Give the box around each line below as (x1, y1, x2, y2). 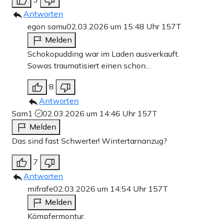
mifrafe (27, 183, 53, 194)
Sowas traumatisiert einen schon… (27, 60, 151, 70)
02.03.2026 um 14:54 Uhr (53, 183, 148, 194)
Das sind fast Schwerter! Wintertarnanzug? (12, 135, 167, 146)
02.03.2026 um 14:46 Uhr (43, 108, 137, 118)
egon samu (27, 21, 66, 31)
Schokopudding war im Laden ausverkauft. (27, 48, 179, 59)
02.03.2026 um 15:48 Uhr (66, 21, 161, 31)
